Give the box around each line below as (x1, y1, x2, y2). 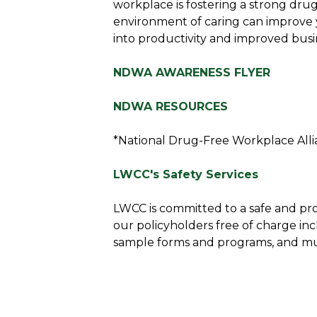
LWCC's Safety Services (113, 168, 258, 181)
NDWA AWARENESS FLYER (113, 66, 270, 79)
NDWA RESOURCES (113, 100, 228, 113)
